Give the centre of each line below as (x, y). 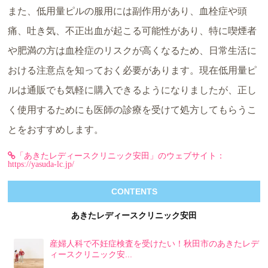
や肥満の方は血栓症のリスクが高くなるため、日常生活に (133, 50)
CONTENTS (134, 191)
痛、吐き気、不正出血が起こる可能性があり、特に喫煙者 (133, 31)
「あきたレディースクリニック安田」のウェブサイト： (121, 155)
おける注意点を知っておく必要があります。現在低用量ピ (133, 70)
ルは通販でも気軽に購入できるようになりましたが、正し (133, 90)
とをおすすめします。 (56, 129)
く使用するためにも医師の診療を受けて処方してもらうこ (133, 109)
